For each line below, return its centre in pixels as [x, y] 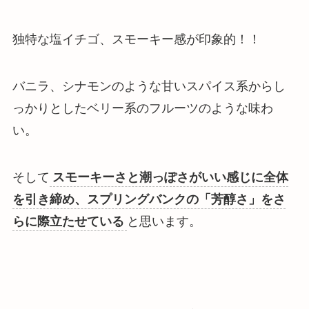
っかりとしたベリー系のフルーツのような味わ [142, 109]
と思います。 [164, 221]
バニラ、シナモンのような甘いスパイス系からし [149, 87]
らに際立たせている [68, 221]
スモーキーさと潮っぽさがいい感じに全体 [170, 177]
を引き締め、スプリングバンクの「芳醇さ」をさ [149, 199]
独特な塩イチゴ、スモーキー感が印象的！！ [136, 40]
